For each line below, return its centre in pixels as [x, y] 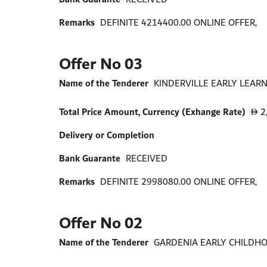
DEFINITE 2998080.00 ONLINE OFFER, [179, 182]
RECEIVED [147, 159]
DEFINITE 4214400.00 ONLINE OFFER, [179, 23]
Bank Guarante [90, 159]
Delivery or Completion [107, 135]
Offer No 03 [101, 64]
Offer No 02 [101, 223]
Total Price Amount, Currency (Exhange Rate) [153, 112]
